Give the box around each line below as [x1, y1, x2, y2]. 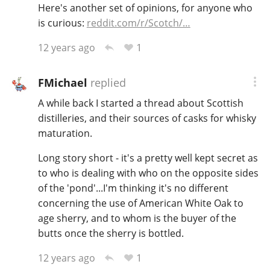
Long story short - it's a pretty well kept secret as [37, 151, 258, 165]
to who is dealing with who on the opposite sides [37, 166, 259, 180]
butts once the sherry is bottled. [37, 227, 184, 240]
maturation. [37, 127, 92, 140]
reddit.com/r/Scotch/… [86, 16, 190, 30]
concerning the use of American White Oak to [37, 196, 243, 210]
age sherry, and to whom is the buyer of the [37, 212, 236, 225]
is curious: [37, 16, 87, 30]
